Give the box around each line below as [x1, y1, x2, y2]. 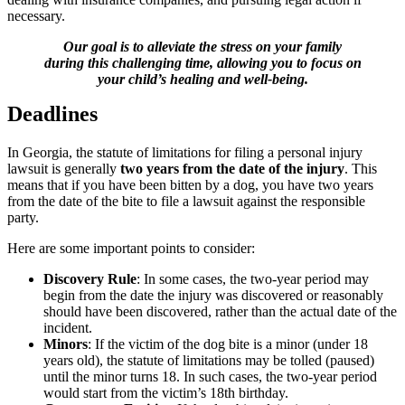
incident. [43, 320, 92, 336]
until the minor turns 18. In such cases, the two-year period [43, 369, 377, 385]
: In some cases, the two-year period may [137, 271, 369, 287]
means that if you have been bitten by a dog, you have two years [7, 177, 373, 193]
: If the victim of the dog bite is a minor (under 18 [88, 336, 368, 353]
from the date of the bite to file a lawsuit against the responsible [7, 193, 365, 210]
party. [7, 210, 39, 226]
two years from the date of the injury [120, 161, 344, 177]
